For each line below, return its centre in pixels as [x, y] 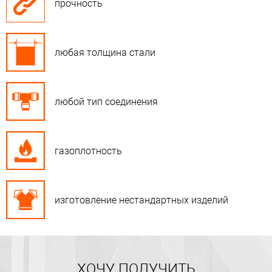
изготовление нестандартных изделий [141, 200]
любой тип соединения [106, 101]
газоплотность [88, 151]
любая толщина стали [105, 52]
